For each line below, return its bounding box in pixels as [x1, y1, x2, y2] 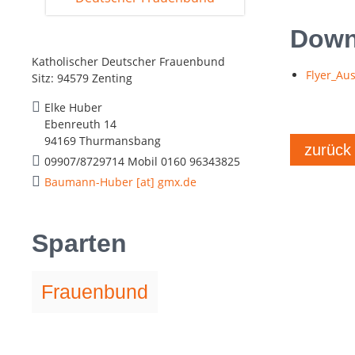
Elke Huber [44, 99, 102, 115]
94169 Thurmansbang [44, 132, 161, 148]
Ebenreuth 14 [44, 116, 116, 132]
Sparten [32, 228, 127, 258]
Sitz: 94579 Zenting [32, 70, 132, 86]
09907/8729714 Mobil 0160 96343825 [44, 153, 240, 169]
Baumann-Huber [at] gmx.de [44, 174, 197, 189]
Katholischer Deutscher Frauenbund [32, 53, 225, 69]
